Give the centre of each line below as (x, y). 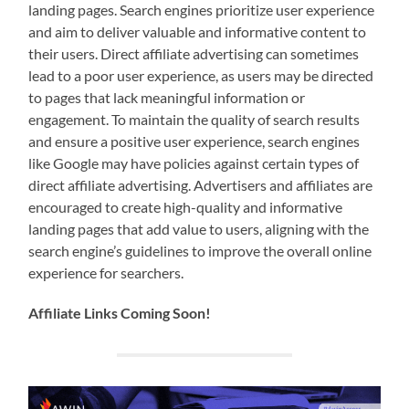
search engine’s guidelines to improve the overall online (200, 251)
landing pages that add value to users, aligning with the (199, 229)
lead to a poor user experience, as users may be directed (201, 76)
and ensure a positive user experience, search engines (194, 142)
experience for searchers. (106, 273)
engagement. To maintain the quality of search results (194, 120)
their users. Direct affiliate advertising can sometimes (194, 54)
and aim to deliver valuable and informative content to (198, 32)
